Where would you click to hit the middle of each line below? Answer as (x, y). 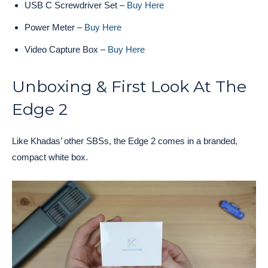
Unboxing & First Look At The (129, 86)
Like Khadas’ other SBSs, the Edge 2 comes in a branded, (125, 141)
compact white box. (50, 157)
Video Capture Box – (66, 49)
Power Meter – (54, 27)
